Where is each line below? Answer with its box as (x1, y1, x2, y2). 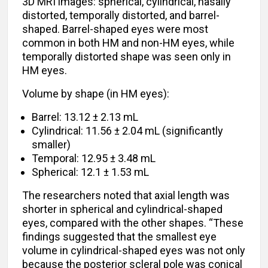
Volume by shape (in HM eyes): (22, 87, 169, 100)
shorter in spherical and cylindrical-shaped (22, 203, 223, 216)
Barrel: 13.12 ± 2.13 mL (32, 111, 138, 124)
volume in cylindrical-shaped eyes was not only (22, 244, 245, 257)
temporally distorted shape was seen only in (22, 50, 231, 63)
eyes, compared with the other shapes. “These (22, 217, 243, 230)
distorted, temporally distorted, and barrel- (22, 9, 220, 22)
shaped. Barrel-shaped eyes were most (22, 23, 208, 36)
